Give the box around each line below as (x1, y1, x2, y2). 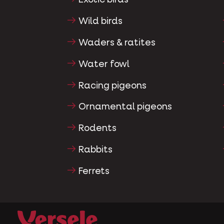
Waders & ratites (78, 38, 156, 47)
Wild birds (78, 17, 123, 26)
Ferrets (78, 166, 110, 176)
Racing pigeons (78, 81, 147, 90)
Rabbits (78, 145, 113, 154)
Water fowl (78, 59, 130, 69)
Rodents (78, 124, 117, 133)
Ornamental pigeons (78, 102, 172, 112)
